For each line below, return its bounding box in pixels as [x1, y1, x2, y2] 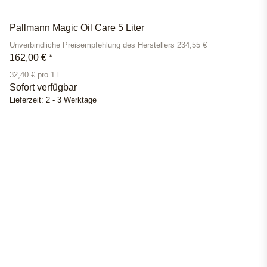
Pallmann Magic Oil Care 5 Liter [10, 23, 144, 33]
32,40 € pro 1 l [10, 71, 59, 80]
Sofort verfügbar [10, 82, 77, 93]
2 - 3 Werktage [46, 96, 97, 105]
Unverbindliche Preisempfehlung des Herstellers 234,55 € [10, 41, 207, 50]
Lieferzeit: [10, 96, 46, 105]
